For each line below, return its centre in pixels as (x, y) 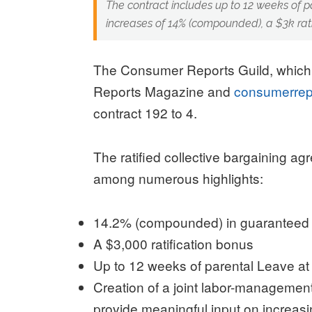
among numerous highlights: (180, 178)
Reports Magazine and (164, 91)
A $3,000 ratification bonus (174, 244)
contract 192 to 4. (146, 113)
